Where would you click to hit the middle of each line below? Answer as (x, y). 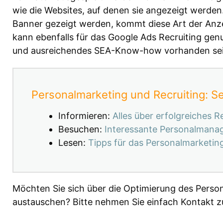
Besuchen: (81, 129)
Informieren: (85, 116)
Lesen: (73, 143)
